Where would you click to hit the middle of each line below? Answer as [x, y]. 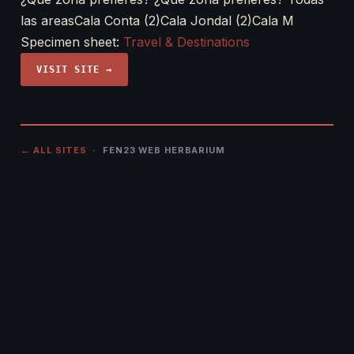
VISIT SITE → [74, 70]
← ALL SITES [54, 150]
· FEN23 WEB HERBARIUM [156, 150]
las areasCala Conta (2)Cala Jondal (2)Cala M [157, 21]
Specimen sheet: [72, 42]
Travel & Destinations [186, 42]
